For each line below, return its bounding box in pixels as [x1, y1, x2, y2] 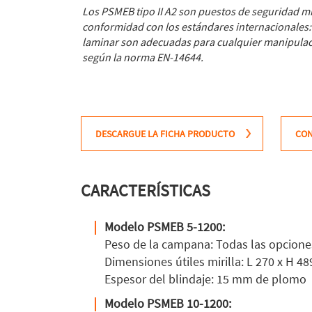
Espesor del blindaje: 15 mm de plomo [104, 271, 306, 288]
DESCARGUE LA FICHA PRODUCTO [95, 127, 235, 141]
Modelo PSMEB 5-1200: [104, 219, 225, 235]
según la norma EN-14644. [82, 50, 203, 65]
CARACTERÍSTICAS [81, 180, 210, 202]
